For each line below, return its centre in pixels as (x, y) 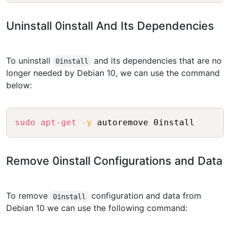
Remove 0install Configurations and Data (114, 161)
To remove (28, 196)
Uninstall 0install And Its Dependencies (110, 26)
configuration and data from (145, 196)
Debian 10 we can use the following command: (97, 208)
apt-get (59, 123)
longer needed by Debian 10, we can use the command (113, 73)
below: (19, 85)
